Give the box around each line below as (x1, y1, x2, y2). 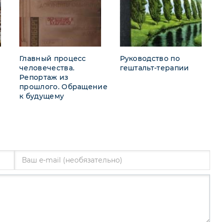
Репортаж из (19, 72, 69, 82)
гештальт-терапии (119, 63, 189, 72)
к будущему (19, 91, 64, 101)
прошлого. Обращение (19, 82, 108, 91)
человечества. (19, 63, 75, 72)
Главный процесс (19, 54, 86, 63)
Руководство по (119, 54, 180, 63)
